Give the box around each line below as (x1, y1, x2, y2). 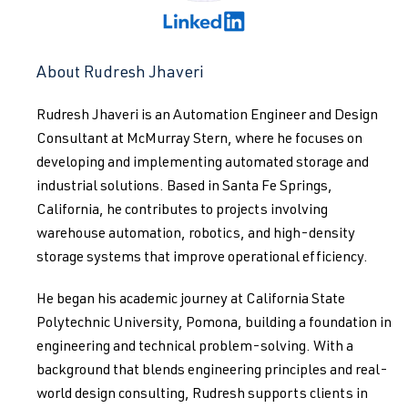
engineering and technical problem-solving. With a (36, 341, 353, 355)
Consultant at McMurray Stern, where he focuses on (36, 133, 362, 148)
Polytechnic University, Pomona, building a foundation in (36, 317, 392, 331)
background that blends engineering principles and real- (36, 364, 388, 379)
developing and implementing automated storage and (36, 157, 369, 171)
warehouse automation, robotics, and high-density (36, 228, 355, 242)
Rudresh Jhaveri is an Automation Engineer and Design (36, 109, 378, 124)
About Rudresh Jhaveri (36, 66, 204, 82)
